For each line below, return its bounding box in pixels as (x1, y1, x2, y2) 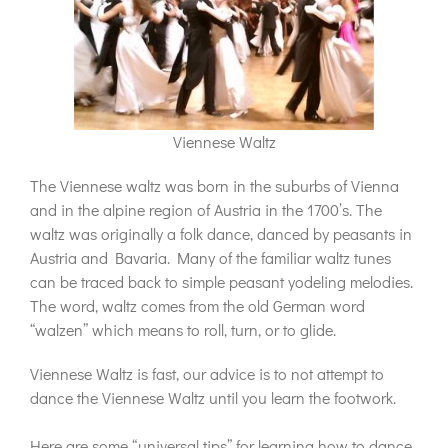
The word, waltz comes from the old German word (30, 295, 365, 316)
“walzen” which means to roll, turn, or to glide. (30, 319, 336, 340)
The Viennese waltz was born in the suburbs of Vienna (30, 175, 399, 196)
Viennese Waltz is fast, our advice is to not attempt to (30, 363, 384, 384)
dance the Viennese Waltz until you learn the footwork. (30, 387, 396, 408)
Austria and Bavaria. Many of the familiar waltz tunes (30, 247, 391, 268)
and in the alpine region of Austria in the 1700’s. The (30, 199, 382, 220)
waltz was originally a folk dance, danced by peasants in (30, 223, 412, 244)
